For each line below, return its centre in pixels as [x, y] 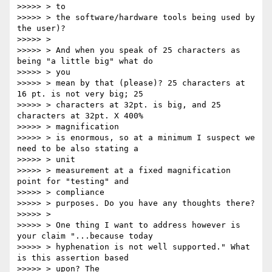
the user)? [41, 29]
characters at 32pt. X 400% [80, 116]
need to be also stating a [78, 149]
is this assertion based [73, 258]
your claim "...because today [85, 236]
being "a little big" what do [85, 61]
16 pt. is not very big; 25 [80, 94]
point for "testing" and [73, 182]
